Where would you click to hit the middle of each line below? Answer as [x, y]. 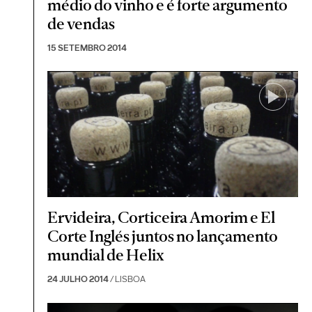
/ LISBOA [127, 279]
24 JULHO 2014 [78, 279]
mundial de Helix [106, 255]
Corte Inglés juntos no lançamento [163, 236]
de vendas [81, 23]
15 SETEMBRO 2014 [87, 47]
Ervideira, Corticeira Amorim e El [162, 218]
